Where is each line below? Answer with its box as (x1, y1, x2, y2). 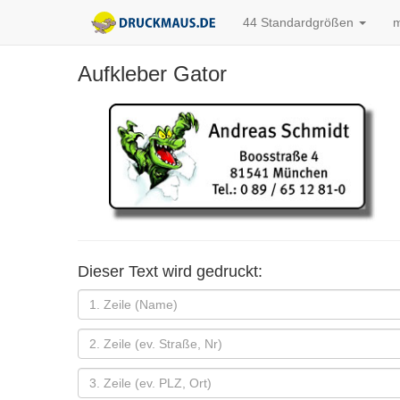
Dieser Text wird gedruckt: (78, 262, 262, 280)
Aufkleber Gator (78, 62, 227, 86)
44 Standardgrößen (243, 15, 358, 29)
